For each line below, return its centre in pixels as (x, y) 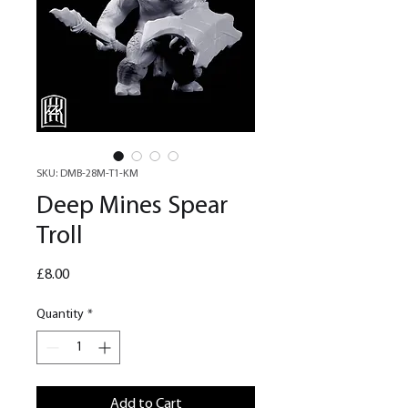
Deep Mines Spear (132, 207)
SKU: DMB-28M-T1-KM (87, 174)
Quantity (60, 315)
